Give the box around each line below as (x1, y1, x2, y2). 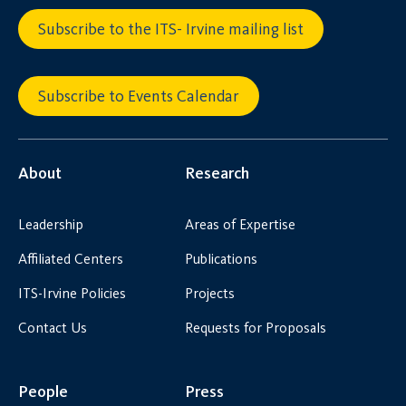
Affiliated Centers (18, 250, 123, 268)
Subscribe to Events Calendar (38, 86, 239, 107)
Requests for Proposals (184, 319, 326, 337)
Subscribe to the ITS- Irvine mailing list (38, 19, 304, 40)
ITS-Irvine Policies (18, 285, 126, 303)
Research (184, 163, 249, 184)
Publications (184, 250, 257, 268)
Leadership (18, 216, 83, 234)
